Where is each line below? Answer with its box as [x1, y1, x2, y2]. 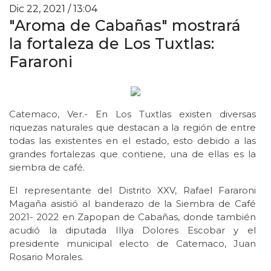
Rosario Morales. [9, 251, 83, 263]
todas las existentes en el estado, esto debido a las [9, 135, 256, 147]
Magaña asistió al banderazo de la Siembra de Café [9, 198, 256, 210]
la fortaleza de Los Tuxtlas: [9, 34, 214, 53]
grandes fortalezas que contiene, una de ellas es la [9, 148, 256, 160]
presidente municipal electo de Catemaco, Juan [9, 238, 256, 250]
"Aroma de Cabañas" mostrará [9, 16, 241, 34]
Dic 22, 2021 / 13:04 [9, 2, 97, 15]
